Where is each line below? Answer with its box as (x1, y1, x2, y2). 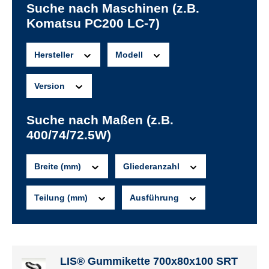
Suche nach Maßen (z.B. (26, 113, 174, 127)
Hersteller (34, 50, 76, 59)
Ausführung (129, 193, 181, 202)
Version (34, 81, 67, 91)
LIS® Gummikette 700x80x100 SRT (60, 255, 238, 267)
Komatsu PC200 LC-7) (26, 16, 160, 30)
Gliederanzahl (122, 162, 182, 171)
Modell (115, 50, 145, 59)
